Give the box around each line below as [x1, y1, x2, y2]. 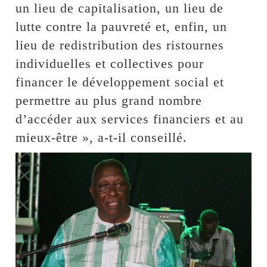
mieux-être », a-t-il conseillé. [15, 130, 188, 145]
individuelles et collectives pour [15, 56, 204, 72]
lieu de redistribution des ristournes [15, 38, 225, 53]
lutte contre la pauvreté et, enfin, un [15, 19, 228, 35]
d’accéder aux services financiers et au [15, 111, 244, 127]
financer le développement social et [15, 74, 225, 90]
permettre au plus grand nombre [15, 93, 203, 108]
